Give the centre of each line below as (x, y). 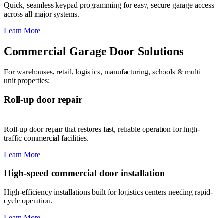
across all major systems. (42, 14)
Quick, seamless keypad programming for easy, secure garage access (109, 5)
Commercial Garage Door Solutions (94, 51)
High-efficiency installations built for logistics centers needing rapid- (108, 192)
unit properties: (27, 81)
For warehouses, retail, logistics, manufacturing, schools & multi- (103, 72)
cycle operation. (28, 201)
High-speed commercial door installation (84, 173)
